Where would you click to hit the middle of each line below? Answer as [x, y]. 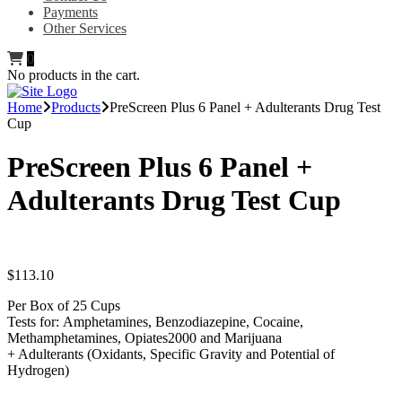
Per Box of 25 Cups [64, 305]
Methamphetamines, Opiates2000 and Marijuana [144, 337]
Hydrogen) [38, 370]
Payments [70, 12]
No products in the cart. [74, 75]
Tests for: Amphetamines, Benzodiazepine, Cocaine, [155, 321]
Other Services [85, 28]
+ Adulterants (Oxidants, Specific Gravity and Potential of [171, 354]
